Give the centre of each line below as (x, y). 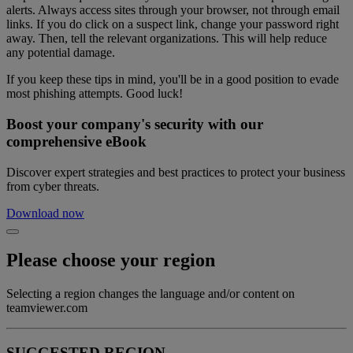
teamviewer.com (47, 308)
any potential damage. (61, 53)
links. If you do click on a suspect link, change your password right (173, 24)
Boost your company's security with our (135, 124)
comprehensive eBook (76, 141)
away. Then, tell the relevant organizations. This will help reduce (167, 39)
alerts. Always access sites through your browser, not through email (173, 10)
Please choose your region (111, 260)
